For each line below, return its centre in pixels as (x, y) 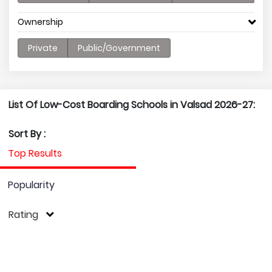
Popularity (31, 185)
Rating (23, 215)
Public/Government (119, 48)
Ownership (40, 22)
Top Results (35, 153)
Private (43, 48)
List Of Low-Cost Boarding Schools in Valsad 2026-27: (132, 105)
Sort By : (27, 134)
